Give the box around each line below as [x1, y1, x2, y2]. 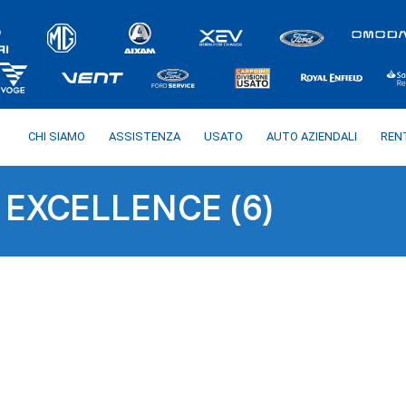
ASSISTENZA [109, 129, 180, 143]
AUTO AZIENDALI [266, 129, 357, 143]
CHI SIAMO [28, 129, 85, 143]
